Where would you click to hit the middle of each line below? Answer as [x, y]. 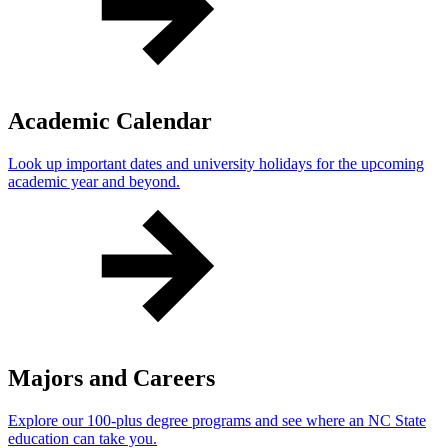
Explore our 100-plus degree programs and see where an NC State [217, 420]
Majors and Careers [111, 377]
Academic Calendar [110, 120]
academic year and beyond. [94, 181]
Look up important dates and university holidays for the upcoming [216, 163]
